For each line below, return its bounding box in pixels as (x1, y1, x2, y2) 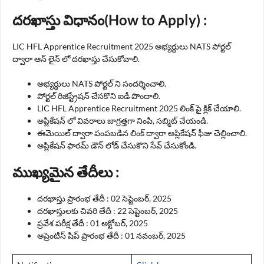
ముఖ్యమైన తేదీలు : (12, 163, 122, 180)
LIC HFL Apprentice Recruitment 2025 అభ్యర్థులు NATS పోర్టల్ (12, 41, 231, 51)
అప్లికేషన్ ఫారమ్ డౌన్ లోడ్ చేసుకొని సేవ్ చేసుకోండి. (37, 140, 198, 150)
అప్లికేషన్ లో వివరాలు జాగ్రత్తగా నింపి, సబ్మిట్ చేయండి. (37, 115, 210, 126)
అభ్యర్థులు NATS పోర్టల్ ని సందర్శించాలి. (37, 78, 168, 88)
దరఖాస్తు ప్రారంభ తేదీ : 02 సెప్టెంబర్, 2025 (37, 193, 171, 203)
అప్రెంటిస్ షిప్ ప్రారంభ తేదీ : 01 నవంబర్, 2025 (37, 230, 186, 240)
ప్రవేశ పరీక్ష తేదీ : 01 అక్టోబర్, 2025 (37, 217, 148, 228)
